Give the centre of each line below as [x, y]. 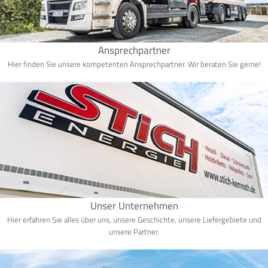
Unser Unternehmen [134, 206]
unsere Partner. [134, 232]
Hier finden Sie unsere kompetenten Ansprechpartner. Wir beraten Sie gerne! [134, 64]
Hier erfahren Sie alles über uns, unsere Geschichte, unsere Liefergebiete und [134, 220]
